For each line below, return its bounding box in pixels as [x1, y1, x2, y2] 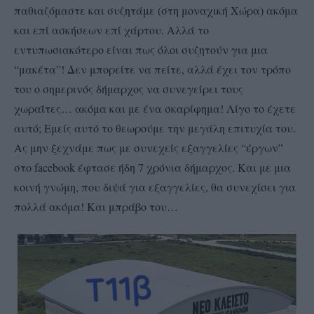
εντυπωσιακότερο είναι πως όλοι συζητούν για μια [14, 42, 268, 57]
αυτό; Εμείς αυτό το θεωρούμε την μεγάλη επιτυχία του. [14, 121, 296, 136]
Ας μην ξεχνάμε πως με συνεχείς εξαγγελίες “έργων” [14, 140, 283, 156]
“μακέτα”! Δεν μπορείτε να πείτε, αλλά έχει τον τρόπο [14, 62, 291, 77]
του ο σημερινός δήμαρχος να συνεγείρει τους [14, 81, 243, 97]
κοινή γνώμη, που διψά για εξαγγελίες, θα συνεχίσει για [14, 179, 296, 195]
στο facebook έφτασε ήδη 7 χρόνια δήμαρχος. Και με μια [14, 160, 291, 175]
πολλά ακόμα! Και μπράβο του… [14, 199, 178, 214]
